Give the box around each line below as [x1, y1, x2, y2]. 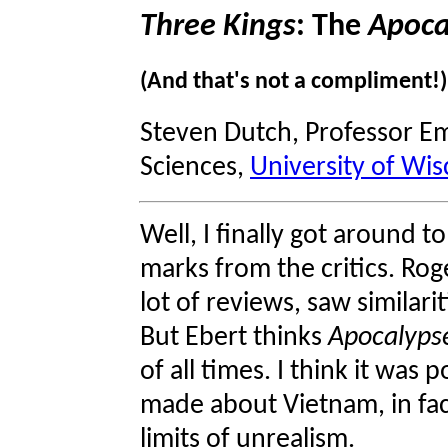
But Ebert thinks [140, 324, 328, 353]
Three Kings [140, 11, 296, 43]
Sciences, [140, 154, 250, 183]
